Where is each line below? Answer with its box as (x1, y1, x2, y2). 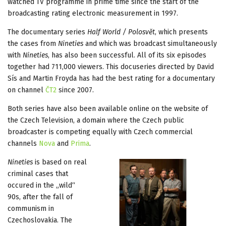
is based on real (33, 157, 87, 166)
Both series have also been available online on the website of (8, 104, 208, 113)
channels (8, 139, 39, 148)
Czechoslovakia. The (8, 215, 72, 224)
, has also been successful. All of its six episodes (48, 50, 206, 60)
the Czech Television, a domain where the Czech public (8, 116, 184, 125)
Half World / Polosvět (85, 27, 155, 36)
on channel (8, 85, 45, 94)
